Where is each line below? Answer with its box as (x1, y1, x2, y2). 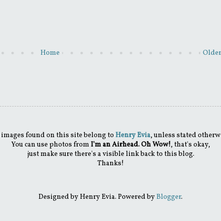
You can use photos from (11, 140, 91, 150)
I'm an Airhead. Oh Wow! (90, 140, 171, 150)
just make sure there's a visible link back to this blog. (27, 149, 194, 159)
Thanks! (97, 159, 124, 169)
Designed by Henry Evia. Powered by (38, 192, 156, 202)
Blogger (156, 192, 181, 202)
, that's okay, (170, 140, 210, 150)
